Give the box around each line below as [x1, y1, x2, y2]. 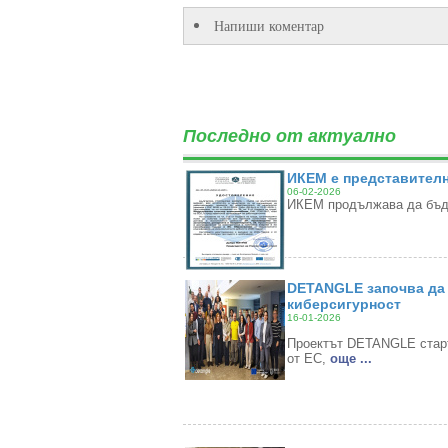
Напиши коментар [213, 16, 324, 35]
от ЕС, [286, 351, 330, 366]
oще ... [329, 351, 372, 366]
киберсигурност [286, 296, 401, 312]
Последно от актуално [182, 126, 396, 146]
